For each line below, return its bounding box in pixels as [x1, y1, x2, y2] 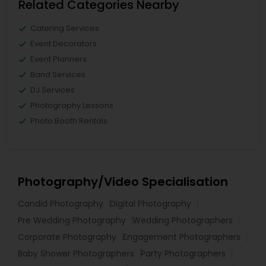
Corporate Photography [18, 231, 116, 243]
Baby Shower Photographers [18, 248, 134, 260]
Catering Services [30, 23, 99, 34]
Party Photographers [141, 248, 226, 260]
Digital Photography [110, 198, 191, 210]
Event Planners [30, 53, 87, 65]
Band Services [30, 69, 85, 81]
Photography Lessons [30, 100, 113, 112]
